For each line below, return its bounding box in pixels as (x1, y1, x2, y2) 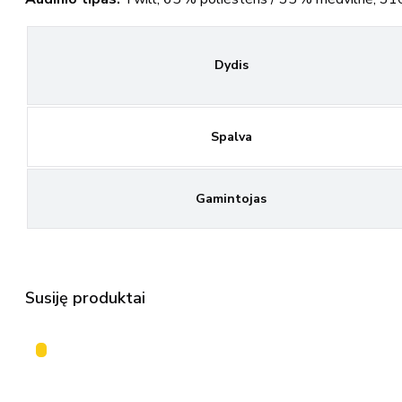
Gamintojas (196, 189, 267, 207)
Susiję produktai (25, 286, 145, 309)
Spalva (210, 127, 252, 145)
